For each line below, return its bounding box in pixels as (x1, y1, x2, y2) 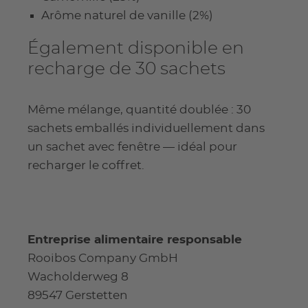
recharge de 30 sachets (27, 60, 225, 78)
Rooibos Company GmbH (27, 252, 178, 265)
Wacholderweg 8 (27, 271, 129, 283)
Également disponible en (27, 39, 244, 57)
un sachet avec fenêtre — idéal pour (27, 140, 237, 153)
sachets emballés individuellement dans (27, 122, 265, 134)
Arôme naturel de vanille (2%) (41, 9, 213, 21)
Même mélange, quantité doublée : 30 (27, 103, 251, 115)
